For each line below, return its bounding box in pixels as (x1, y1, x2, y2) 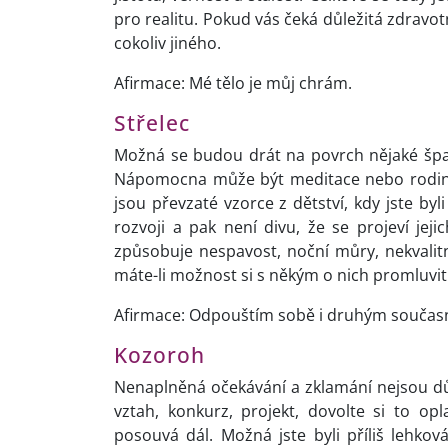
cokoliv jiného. (114, 32, 221, 55)
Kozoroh (114, 341, 205, 370)
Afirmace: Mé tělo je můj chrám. (114, 72, 352, 95)
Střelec (114, 109, 190, 138)
